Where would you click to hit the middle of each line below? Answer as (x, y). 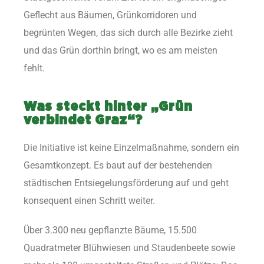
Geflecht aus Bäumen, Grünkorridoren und (110, 15)
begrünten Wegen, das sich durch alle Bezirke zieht (128, 33)
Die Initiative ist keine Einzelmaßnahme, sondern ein (131, 148)
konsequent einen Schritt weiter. (89, 201)
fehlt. (34, 68)
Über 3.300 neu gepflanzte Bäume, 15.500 (110, 230)
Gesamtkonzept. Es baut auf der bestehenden (118, 166)
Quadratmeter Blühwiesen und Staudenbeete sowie (129, 248)
